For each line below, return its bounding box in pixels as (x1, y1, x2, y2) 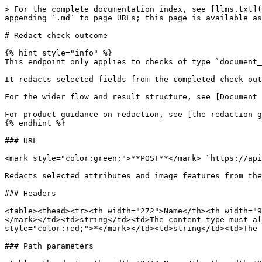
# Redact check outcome (5, 31, 108, 40)
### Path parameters (5, 242, 94, 250)
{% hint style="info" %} (5, 49, 112, 57)
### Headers (5, 189, 56, 198)
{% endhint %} (5, 119, 65, 127)
